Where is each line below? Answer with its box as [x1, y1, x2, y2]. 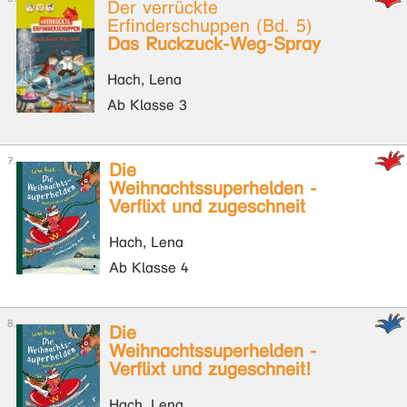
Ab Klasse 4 [109, 259, 189, 276]
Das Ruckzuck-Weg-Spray [107, 34, 321, 55]
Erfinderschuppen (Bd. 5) [107, 15, 313, 36]
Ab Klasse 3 [107, 96, 187, 114]
